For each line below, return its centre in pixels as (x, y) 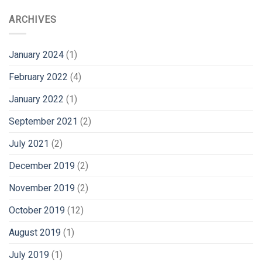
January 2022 (36, 99)
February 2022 (38, 77)
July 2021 (29, 144)
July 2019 (29, 255)
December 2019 (42, 166)
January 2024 (36, 55)
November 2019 (42, 188)
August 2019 (35, 233)
